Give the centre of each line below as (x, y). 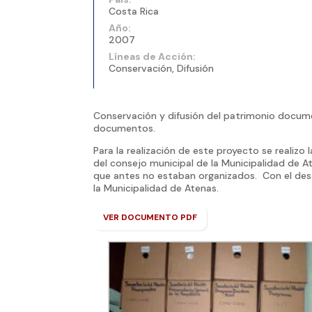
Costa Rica (134, 11)
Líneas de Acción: (153, 57)
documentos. (125, 128)
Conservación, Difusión (162, 69)
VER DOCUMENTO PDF (150, 218)
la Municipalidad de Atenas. (156, 188)
